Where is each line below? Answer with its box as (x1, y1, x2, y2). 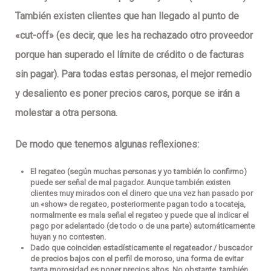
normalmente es (30, 210, 88, 220)
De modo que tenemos (15, 138, 114, 150)
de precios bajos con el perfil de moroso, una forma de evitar (30, 253, 243, 263)
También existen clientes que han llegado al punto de (15, 10, 239, 22)
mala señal (88, 210, 126, 220)
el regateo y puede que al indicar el (126, 210, 249, 220)
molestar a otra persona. (15, 106, 117, 119)
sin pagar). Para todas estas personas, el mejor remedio (15, 68, 252, 80)
